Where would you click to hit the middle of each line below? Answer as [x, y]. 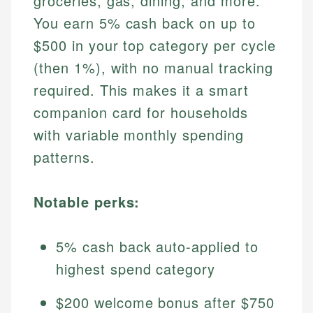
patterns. [64, 157]
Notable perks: [87, 202]
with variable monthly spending [139, 135]
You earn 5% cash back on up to [145, 23]
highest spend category [136, 269]
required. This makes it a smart [141, 90]
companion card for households [141, 112]
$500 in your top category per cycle [155, 45]
